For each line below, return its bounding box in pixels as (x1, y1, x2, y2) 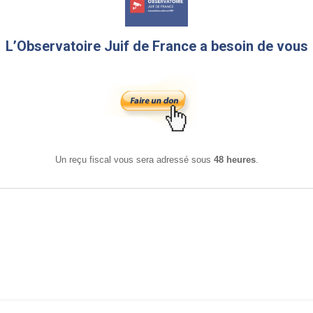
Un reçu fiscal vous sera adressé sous (54, 154, 214, 166)
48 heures (213, 154, 256, 166)
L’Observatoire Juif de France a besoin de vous (5, 37, 308, 54)
